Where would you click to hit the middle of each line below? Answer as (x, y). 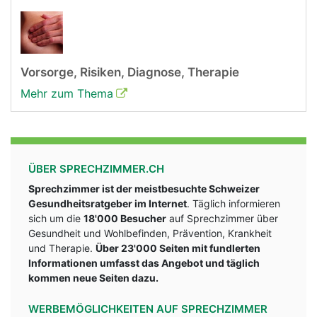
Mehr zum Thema (67, 94)
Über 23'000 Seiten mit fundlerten (178, 248)
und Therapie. (62, 248)
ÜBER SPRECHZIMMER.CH (96, 169)
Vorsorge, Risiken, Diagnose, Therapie (130, 73)
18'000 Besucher (125, 219)
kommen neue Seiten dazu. (94, 278)
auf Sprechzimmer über (222, 219)
